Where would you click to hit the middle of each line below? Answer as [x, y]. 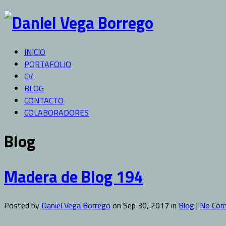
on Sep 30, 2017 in [145, 206]
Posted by [23, 206]
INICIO [35, 52]
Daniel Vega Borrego [76, 206]
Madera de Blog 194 [74, 176]
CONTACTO [44, 100]
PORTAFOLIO [48, 64]
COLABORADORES [56, 112]
